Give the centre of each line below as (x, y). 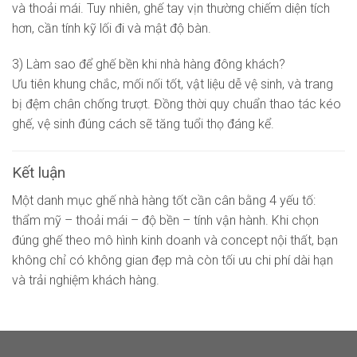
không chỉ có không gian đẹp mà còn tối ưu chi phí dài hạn (173, 260)
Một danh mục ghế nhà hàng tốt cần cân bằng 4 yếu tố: (164, 200)
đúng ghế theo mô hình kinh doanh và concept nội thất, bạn (175, 240)
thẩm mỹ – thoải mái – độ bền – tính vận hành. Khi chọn (165, 220)
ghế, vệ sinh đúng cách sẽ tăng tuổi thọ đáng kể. (143, 124)
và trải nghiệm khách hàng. (86, 280)
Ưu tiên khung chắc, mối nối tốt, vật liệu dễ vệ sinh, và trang (173, 84)
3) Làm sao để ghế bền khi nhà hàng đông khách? (149, 65)
